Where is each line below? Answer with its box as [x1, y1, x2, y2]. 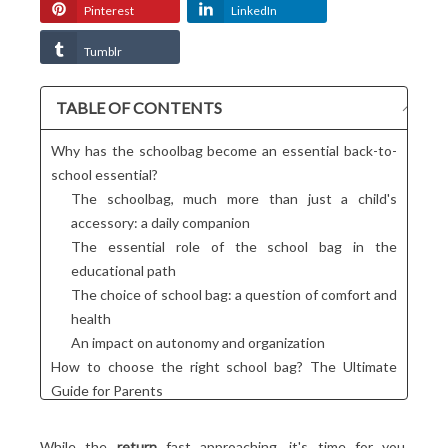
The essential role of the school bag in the [71, 237, 397, 255]
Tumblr [84, 43, 122, 59]
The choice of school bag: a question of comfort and [71, 285, 397, 303]
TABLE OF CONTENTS [56, 97, 222, 117]
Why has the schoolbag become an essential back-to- [51, 141, 397, 159]
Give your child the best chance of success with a [71, 405, 397, 423]
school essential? [51, 165, 158, 183]
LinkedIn [231, 2, 277, 18]
